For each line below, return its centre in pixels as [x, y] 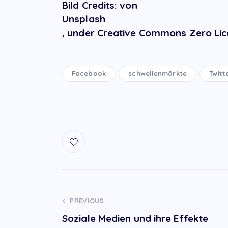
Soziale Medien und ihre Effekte [135, 219]
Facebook [89, 73]
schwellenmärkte [158, 73]
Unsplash [84, 19]
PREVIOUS [87, 201]
